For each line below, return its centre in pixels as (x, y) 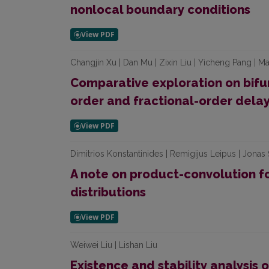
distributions (108, 192)
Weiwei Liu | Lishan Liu (114, 245)
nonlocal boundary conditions (160, 10)
